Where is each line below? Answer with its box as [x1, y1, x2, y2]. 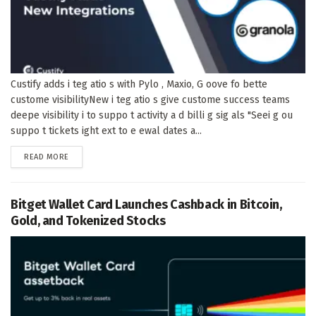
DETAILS [68, 151, 97, 161]
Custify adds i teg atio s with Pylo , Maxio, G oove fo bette [11, 78, 267, 90]
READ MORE [24, 152, 69, 162]
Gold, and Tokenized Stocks [11, 212, 166, 229]
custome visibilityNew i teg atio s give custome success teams [11, 93, 290, 106]
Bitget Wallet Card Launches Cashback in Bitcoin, [11, 196, 282, 212]
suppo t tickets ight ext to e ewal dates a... [11, 124, 202, 137]
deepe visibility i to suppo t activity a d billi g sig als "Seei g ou [11, 109, 293, 121]
